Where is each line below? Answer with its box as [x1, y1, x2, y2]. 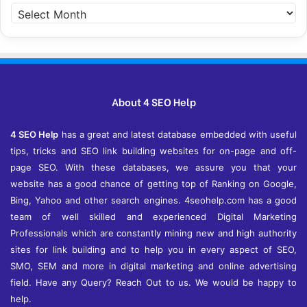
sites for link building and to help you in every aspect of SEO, [10, 243, 297, 255]
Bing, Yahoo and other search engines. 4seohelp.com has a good [10, 194, 297, 206]
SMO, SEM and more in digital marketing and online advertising [10, 260, 297, 271]
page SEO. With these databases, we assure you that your [10, 161, 297, 173]
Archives [10, 3, 47, 14]
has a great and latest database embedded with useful [58, 128, 297, 140]
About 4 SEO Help [111, 93, 196, 109]
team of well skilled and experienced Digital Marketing [10, 210, 297, 222]
